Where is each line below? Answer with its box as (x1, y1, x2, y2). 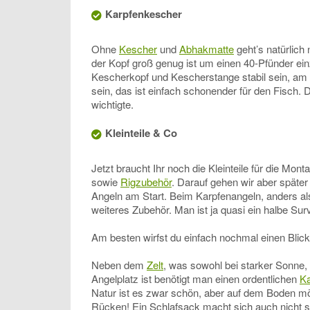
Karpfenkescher (105, 6, 182, 22)
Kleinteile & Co (105, 125, 177, 141)
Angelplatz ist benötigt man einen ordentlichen (91, 271, 300, 286)
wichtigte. (91, 97, 134, 112)
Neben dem (91, 257, 147, 273)
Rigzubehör (120, 174, 172, 190)
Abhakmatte (179, 42, 234, 57)
